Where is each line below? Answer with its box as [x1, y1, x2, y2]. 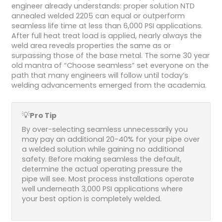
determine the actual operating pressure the [21, 164, 183, 174]
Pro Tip [29, 110, 56, 120]
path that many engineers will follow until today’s [11, 70, 188, 80]
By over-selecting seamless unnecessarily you [21, 124, 188, 134]
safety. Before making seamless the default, [21, 154, 181, 164]
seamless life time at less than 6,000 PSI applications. [11, 20, 203, 31]
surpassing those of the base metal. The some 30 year [11, 50, 210, 60]
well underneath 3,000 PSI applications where [21, 183, 183, 194]
